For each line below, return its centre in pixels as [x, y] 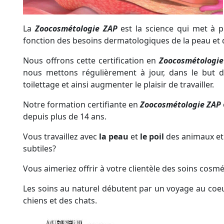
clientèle [144, 169]
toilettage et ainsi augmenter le [83, 85]
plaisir [156, 85]
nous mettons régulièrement [82, 73]
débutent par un [133, 189]
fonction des [48, 41]
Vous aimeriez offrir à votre [76, 169]
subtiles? [39, 149]
